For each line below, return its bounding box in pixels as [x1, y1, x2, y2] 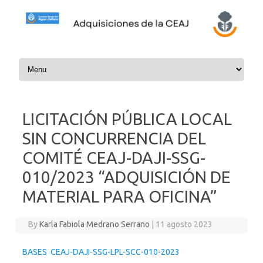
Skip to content [16, 55, 72, 65]
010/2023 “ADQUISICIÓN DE [22, 167, 231, 186]
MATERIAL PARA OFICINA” [22, 187, 217, 205]
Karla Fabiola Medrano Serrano [39, 219, 150, 229]
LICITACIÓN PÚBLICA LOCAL [22, 109, 232, 128]
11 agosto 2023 [156, 219, 213, 229]
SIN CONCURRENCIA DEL [22, 129, 206, 147]
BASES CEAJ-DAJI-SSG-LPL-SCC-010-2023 [22, 247, 180, 257]
